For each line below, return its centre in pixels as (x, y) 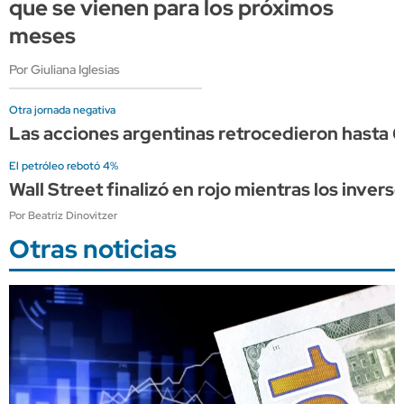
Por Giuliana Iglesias (64, 69)
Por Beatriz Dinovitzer (63, 215)
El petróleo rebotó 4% (64, 165)
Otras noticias (93, 248)
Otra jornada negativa (62, 110)
